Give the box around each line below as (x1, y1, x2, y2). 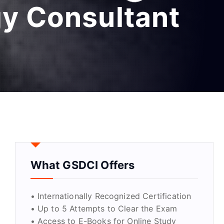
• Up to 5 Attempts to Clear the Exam (30, 203, 177, 214)
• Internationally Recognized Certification (30, 191, 191, 201)
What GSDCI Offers (30, 158, 135, 172)
